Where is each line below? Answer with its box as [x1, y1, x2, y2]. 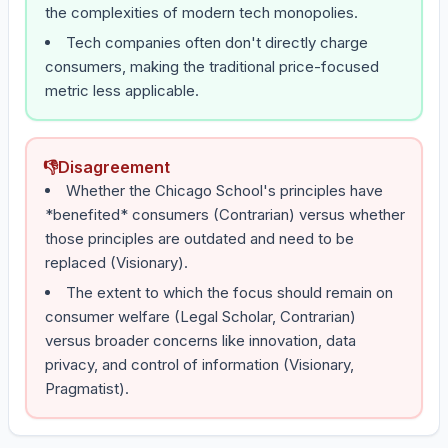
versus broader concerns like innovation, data [45, 331, 356, 350]
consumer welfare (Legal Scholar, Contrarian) [45, 307, 356, 326]
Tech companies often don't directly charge [66, 33, 368, 52]
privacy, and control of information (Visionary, [45, 355, 354, 374]
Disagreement [58, 157, 170, 177]
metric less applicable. [45, 81, 199, 100]
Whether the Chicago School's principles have [66, 181, 383, 200]
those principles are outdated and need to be [45, 229, 354, 248]
